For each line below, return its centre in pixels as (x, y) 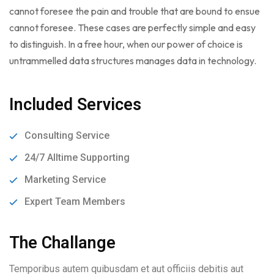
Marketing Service (65, 179)
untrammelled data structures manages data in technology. (133, 60)
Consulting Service (67, 135)
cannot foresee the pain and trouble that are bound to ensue (135, 11)
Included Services (75, 104)
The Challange (62, 243)
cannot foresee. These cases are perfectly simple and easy (132, 27)
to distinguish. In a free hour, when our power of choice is (126, 44)
